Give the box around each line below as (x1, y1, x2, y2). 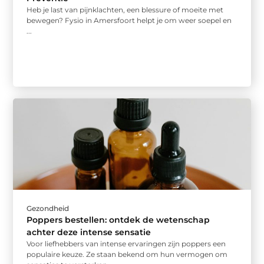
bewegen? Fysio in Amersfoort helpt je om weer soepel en (27, 15, 232, 25)
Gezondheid (27, 204, 70, 213)
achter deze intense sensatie (27, 227, 151, 238)
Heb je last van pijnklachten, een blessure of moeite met (27, 5, 224, 14)
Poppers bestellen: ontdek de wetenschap (27, 214, 210, 226)
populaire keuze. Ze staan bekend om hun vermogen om (27, 250, 228, 259)
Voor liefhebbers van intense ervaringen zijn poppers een (27, 239, 226, 249)
